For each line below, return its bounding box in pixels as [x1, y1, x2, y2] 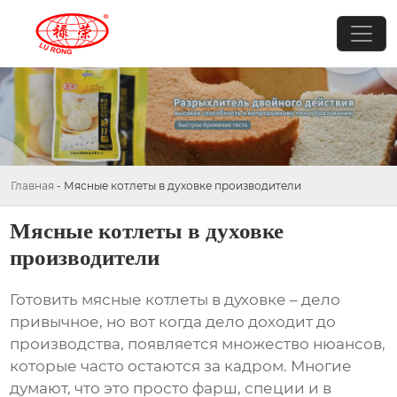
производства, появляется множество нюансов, [10, 335, 386, 354]
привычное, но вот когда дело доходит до [10, 313, 337, 331]
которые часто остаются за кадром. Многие [10, 357, 353, 376]
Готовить [10, 291, 82, 309]
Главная [11, 178, 54, 192]
